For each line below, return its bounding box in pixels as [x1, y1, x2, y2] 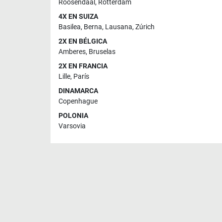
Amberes [58, 47, 86, 56]
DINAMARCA [58, 86, 98, 95]
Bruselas [89, 47, 115, 56]
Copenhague [58, 97, 98, 106]
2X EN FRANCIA [58, 61, 108, 70]
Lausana [105, 22, 132, 31]
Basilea [58, 22, 81, 31]
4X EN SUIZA [58, 12, 98, 21]
